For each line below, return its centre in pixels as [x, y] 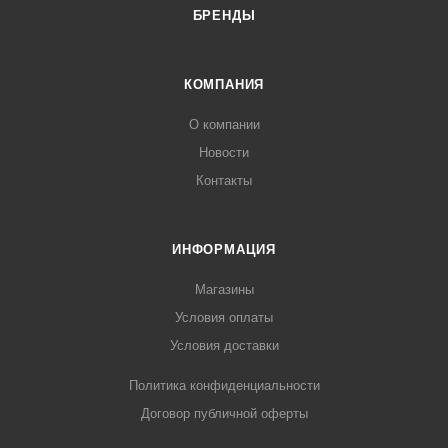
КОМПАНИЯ [224, 84]
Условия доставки [224, 345]
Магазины [224, 289]
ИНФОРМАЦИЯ [224, 249]
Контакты [224, 180]
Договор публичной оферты [224, 413]
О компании [224, 124]
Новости [224, 152]
